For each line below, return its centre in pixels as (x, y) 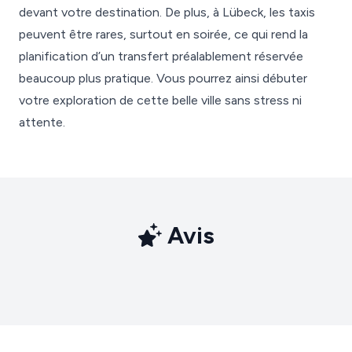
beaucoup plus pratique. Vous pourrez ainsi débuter (163, 78)
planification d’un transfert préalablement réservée (161, 56)
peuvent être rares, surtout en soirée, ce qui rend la (163, 34)
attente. (42, 122)
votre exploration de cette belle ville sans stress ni (160, 100)
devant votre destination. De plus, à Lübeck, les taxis (167, 12)
